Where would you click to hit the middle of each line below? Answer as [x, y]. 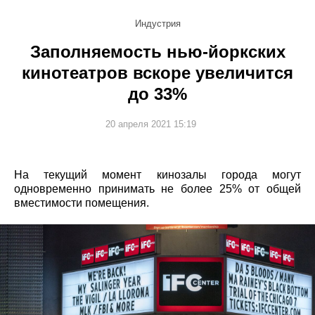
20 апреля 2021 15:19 [150, 124]
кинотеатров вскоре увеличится [157, 72]
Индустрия [157, 23]
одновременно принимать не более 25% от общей [157, 188]
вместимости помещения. [82, 202]
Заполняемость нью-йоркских [157, 51]
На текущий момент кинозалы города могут [157, 174]
